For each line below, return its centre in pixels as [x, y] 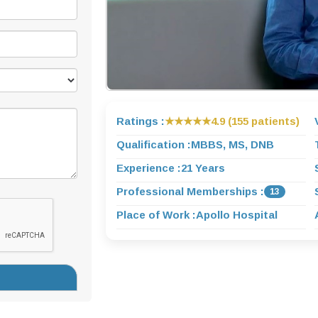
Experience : [148, 168]
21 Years [203, 168]
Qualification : [153, 144]
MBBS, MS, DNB [232, 144]
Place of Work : [156, 214]
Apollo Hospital [236, 214]
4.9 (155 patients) [255, 121]
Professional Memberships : [190, 191]
